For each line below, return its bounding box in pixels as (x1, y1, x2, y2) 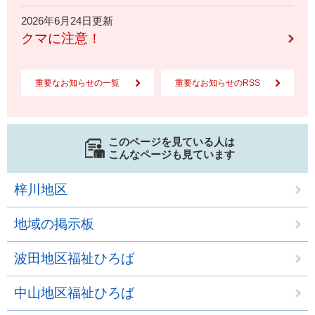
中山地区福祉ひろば (14, 285, 134, 300)
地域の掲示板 (14, 217, 94, 231)
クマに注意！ (21, 31, 101, 46)
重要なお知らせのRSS (175, 78, 260, 88)
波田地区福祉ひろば (14, 251, 134, 266)
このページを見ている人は (108, 136, 235, 148)
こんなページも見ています (108, 148, 235, 160)
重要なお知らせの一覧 (35, 78, 120, 88)
